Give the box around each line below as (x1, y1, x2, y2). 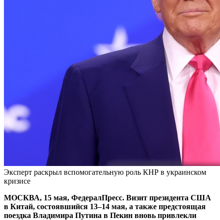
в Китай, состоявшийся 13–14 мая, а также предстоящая (4, 202, 206, 211)
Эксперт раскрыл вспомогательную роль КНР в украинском (4, 167, 206, 176)
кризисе (4, 176, 30, 185)
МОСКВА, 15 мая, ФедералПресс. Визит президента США (4, 193, 211, 202)
